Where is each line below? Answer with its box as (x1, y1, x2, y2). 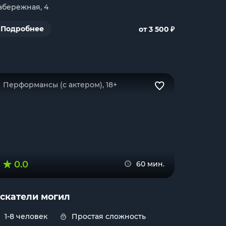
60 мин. (136, 159, 164, 168)
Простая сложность (72, 212, 146, 221)
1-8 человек (5, 212, 47, 221)
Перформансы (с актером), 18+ (3, 80, 117, 89)
